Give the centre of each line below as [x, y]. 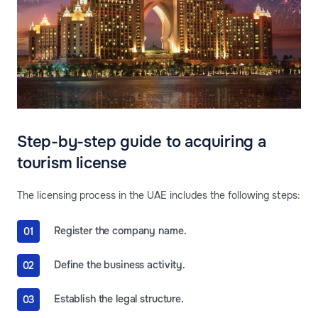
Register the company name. [120, 231]
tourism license [72, 163]
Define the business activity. [120, 265]
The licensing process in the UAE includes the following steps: [159, 195]
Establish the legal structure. [119, 299]
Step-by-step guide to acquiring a [142, 142]
